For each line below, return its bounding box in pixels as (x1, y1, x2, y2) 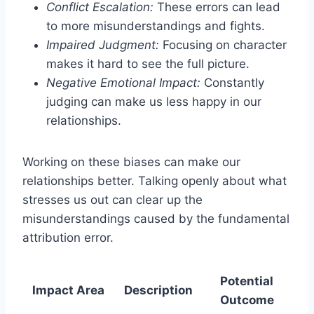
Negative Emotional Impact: (46, 75, 200, 90)
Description (123, 282, 193, 297)
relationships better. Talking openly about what (22, 173, 287, 188)
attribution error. (22, 230, 114, 245)
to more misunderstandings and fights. (46, 18, 265, 33)
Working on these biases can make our (22, 154, 240, 169)
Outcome (219, 292, 274, 307)
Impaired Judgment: (46, 37, 159, 52)
